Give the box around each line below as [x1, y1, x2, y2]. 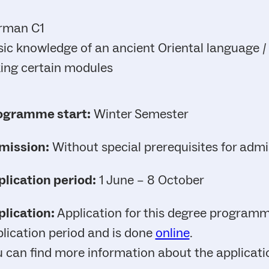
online [155, 225, 190, 242]
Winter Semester [90, 106, 189, 123]
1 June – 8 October [95, 172, 204, 189]
